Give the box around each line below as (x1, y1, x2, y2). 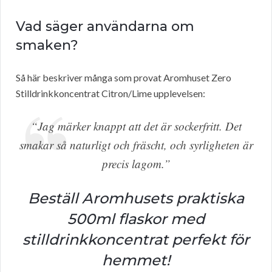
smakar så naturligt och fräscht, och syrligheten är (19, 137, 253, 153)
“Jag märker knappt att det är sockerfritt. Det (30, 118, 242, 134)
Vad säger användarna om (16, 18, 194, 35)
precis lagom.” (101, 156, 171, 172)
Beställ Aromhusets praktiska (28, 189, 244, 208)
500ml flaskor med (67, 210, 205, 228)
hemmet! (102, 251, 170, 270)
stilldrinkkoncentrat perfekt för (22, 231, 250, 249)
